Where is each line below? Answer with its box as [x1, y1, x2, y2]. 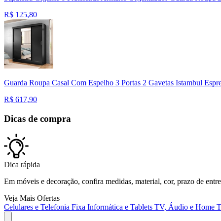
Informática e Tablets [87, 202, 154, 211]
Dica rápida [4, 160, 40, 169]
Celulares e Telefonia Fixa [4, 202, 87, 211]
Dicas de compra [4, 113, 71, 124]
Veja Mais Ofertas [4, 193, 60, 202]
